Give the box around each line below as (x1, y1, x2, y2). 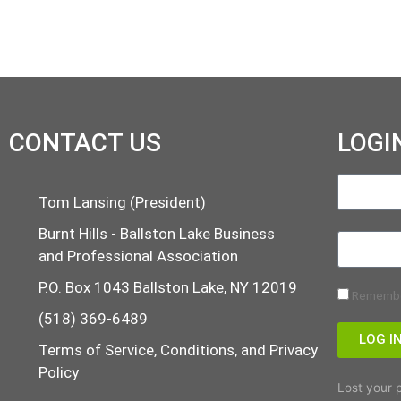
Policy (38, 363, 79, 381)
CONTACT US (9, 127, 161, 158)
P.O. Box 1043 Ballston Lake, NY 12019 (38, 277, 297, 296)
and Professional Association (38, 246, 238, 265)
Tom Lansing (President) (38, 192, 206, 211)
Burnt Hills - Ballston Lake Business (38, 224, 275, 243)
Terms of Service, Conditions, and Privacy (38, 340, 318, 359)
